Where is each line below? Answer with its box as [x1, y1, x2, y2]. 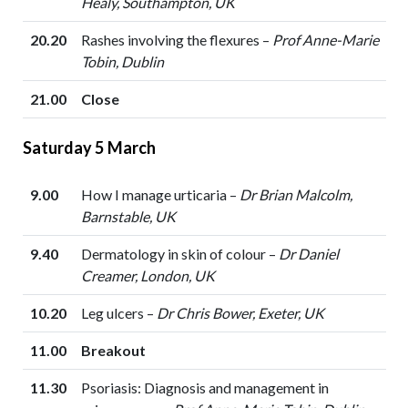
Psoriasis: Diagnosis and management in [80, 379, 329, 397]
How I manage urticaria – [80, 186, 240, 204]
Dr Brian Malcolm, [239, 186, 352, 204]
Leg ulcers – [80, 304, 157, 322]
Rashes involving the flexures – [80, 31, 272, 49]
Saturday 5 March [22, 138, 157, 158]
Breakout [80, 342, 146, 360]
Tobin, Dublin [80, 53, 164, 71]
